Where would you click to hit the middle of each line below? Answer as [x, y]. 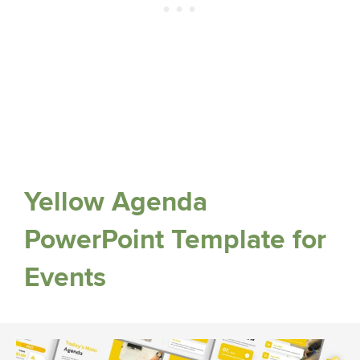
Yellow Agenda [116, 202]
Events [65, 277]
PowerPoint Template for [175, 239]
